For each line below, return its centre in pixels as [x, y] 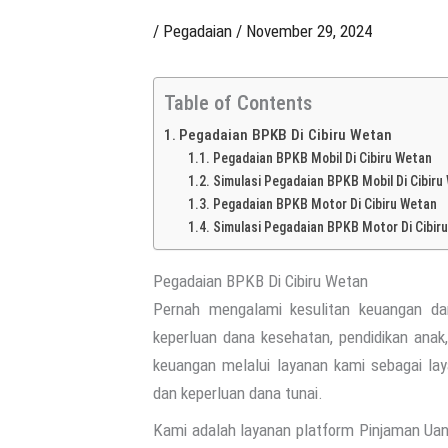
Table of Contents [238, 103]
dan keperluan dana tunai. [238, 393]
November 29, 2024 [309, 31]
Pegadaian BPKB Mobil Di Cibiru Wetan [322, 158]
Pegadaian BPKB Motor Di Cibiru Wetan [324, 204]
